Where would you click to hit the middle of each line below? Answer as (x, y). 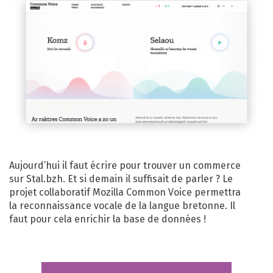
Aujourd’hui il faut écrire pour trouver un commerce (125, 166)
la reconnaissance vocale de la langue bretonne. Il (122, 206)
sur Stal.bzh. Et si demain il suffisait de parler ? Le (121, 179)
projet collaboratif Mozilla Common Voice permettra (125, 193)
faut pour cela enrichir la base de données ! (108, 219)
